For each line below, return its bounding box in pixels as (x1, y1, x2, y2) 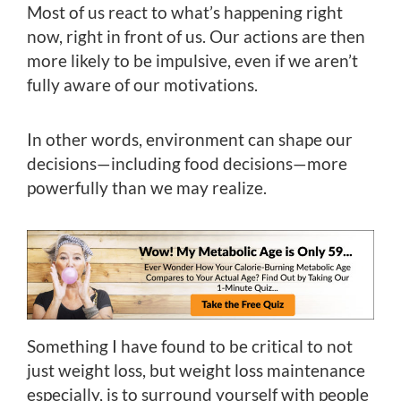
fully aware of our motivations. (27, 73, 258, 95)
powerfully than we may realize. (27, 176, 267, 198)
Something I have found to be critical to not (27, 335, 353, 356)
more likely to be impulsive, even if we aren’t (27, 49, 358, 71)
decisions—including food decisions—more (27, 152, 347, 174)
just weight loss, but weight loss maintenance (27, 359, 365, 380)
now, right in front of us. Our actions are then (27, 25, 365, 47)
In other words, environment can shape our (27, 128, 353, 149)
